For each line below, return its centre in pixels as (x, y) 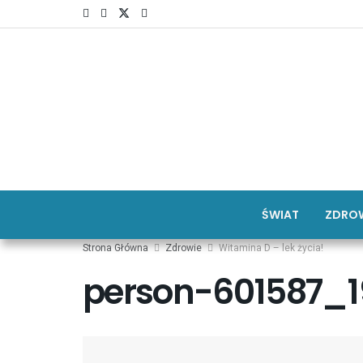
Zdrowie (184, 248)
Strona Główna (115, 248)
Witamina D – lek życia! (271, 248)
